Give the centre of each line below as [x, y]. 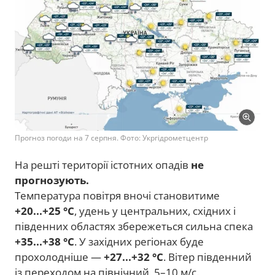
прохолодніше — [59, 257]
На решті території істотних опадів [103, 165]
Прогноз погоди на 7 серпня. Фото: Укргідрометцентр [111, 137]
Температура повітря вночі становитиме [117, 195]
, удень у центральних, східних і [155, 211]
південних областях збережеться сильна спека [134, 226]
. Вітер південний [207, 257]
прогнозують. [52, 180]
